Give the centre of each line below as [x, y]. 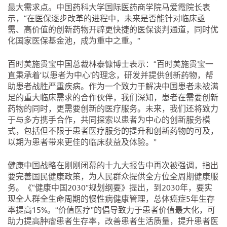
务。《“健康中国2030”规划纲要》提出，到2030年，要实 [110, 189]
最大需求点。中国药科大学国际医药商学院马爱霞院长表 [109, 8]
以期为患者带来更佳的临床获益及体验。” [82, 143]
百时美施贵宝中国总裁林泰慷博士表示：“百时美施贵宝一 [110, 65]
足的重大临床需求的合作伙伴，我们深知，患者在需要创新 [113, 99]
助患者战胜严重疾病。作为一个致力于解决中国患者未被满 [113, 87]
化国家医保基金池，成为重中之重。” [74, 42]
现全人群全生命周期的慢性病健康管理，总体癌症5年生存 [111, 200]
